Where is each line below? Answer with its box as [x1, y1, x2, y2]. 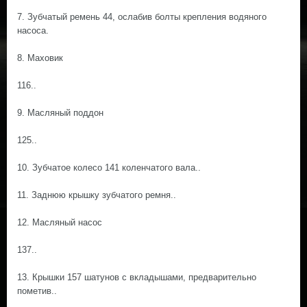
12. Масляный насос [17, 217, 102, 228]
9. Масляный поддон [17, 108, 103, 118]
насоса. [17, 25, 49, 36]
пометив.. [17, 286, 57, 296]
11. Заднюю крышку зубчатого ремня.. [17, 190, 176, 200]
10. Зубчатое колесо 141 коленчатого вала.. [17, 162, 201, 173]
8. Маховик [17, 53, 63, 63]
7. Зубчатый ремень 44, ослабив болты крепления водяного [17, 12, 267, 22]
